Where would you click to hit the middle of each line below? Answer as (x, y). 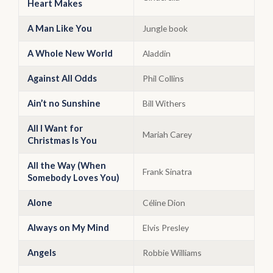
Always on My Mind (68, 228)
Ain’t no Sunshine (64, 103)
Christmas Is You (62, 140)
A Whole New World (70, 53)
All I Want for (55, 128)
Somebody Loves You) (73, 178)
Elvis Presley (166, 228)
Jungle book (165, 28)
